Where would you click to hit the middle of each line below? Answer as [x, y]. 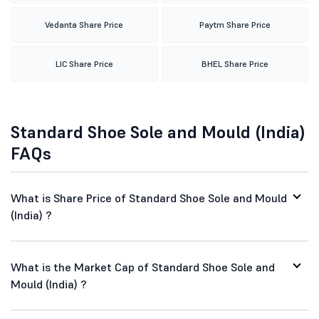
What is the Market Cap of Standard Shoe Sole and [143, 267]
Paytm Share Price [235, 25]
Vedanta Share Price [84, 25]
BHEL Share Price [235, 64]
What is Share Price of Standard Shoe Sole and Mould [149, 198]
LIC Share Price [84, 64]
